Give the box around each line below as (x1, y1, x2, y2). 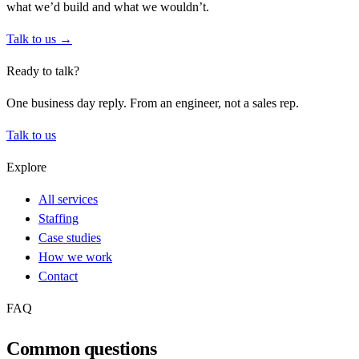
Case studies (38, 230, 101, 244)
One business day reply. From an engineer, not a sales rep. (6, 95, 299, 110)
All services (38, 192, 98, 206)
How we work (38, 249, 112, 264)
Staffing (38, 211, 79, 225)
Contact (38, 268, 78, 283)
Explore (6, 159, 46, 174)
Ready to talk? (6, 63, 79, 78)
